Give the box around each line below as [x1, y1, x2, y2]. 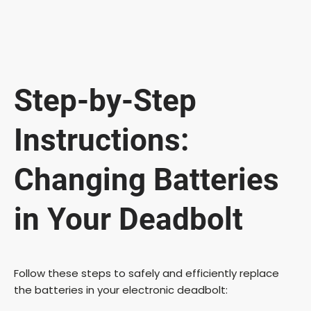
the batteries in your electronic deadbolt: [14, 282, 228, 297]
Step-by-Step [14, 83, 196, 119]
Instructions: [14, 122, 189, 159]
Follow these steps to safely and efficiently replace [14, 265, 279, 280]
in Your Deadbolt [14, 201, 243, 238]
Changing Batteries [14, 162, 279, 199]
